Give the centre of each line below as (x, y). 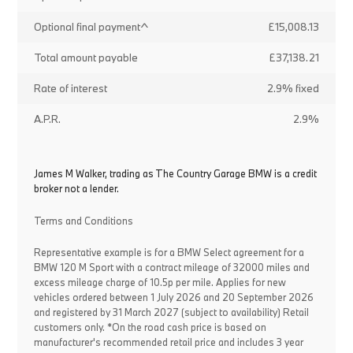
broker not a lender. (76, 188)
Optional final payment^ (91, 27)
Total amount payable (85, 58)
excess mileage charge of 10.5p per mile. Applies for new (160, 282)
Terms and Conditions (83, 221)
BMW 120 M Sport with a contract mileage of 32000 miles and (171, 267)
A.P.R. (47, 119)
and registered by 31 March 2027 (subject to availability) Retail (171, 312)
